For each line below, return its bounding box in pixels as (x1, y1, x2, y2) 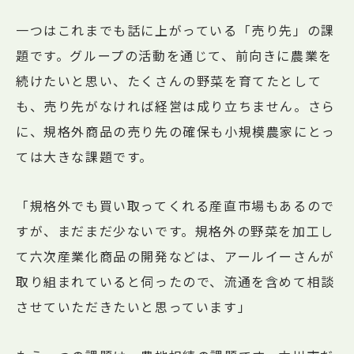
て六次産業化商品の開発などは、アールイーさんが (16, 246, 335, 265)
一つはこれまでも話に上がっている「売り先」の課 (16, 20, 335, 40)
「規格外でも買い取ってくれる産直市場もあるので (16, 195, 335, 215)
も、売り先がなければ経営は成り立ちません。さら (16, 96, 336, 115)
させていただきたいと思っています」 (16, 296, 252, 316)
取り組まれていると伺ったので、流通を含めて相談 (16, 271, 335, 291)
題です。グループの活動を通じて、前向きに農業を (16, 45, 333, 65)
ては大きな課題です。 (16, 146, 153, 166)
